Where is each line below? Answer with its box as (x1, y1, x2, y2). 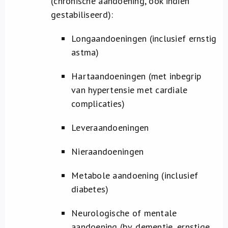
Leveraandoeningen (71, 122, 149, 133)
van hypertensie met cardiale (71, 84, 188, 96)
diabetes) (71, 183, 109, 195)
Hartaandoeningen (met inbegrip (71, 70, 202, 82)
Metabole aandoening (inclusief (71, 169, 198, 181)
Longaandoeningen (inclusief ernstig (71, 33, 217, 44)
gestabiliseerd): (51, 9, 113, 20)
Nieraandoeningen (71, 146, 144, 157)
